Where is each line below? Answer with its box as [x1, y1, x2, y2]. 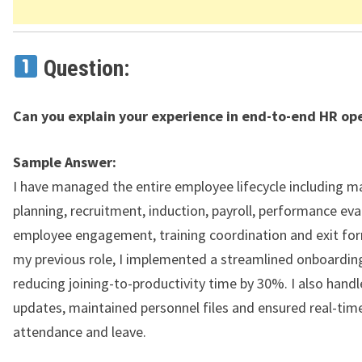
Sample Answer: [13, 152, 116, 171]
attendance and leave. [13, 322, 146, 341]
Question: [38, 54, 129, 82]
